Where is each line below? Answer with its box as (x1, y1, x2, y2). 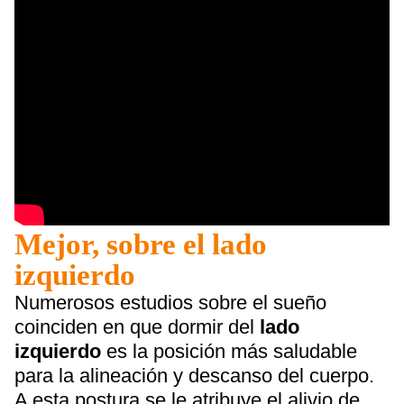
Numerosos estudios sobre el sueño (14, 291, 326, 314)
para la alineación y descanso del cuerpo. (14, 364, 374, 387)
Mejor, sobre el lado (14, 228, 267, 261)
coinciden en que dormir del (14, 316, 260, 338)
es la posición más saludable (106, 340, 357, 363)
